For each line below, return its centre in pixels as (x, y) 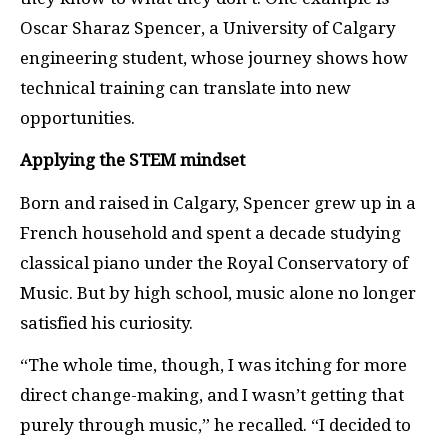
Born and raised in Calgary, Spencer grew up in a (218, 202)
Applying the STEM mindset (132, 160)
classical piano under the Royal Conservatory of (214, 262)
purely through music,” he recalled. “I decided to (215, 425)
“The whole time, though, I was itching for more (213, 365)
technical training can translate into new (185, 87)
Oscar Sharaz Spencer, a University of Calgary (208, 27)
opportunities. (77, 117)
